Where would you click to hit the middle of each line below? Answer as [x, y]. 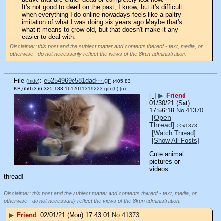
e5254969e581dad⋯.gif [77, 80]
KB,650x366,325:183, [39, 88]
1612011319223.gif [87, 88]
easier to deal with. [49, 37]
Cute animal [166, 154]
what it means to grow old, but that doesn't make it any [100, 30]
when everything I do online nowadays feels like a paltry [101, 15]
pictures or [165, 161]
